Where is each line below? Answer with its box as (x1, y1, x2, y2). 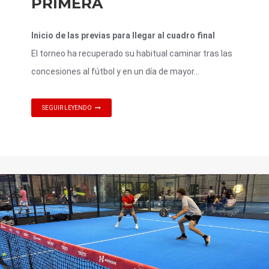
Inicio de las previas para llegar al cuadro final (31, 30, 215, 40)
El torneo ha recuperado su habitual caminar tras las (31, 48, 232, 58)
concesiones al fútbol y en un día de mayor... (31, 66, 199, 76)
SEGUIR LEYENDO (42, 104, 92, 111)
